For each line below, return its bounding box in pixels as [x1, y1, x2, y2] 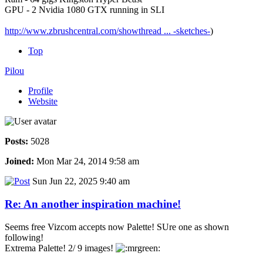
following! [5, 232, 43, 242]
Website [28, 96, 58, 107]
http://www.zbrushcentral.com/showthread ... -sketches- [5, 26, 210, 36]
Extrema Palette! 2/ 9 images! [5, 242, 116, 253]
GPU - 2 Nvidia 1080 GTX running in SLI [5, 5, 164, 15]
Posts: [5, 136, 28, 147]
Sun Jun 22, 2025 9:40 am [30, 176, 130, 187]
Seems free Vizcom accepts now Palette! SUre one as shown [5, 221, 229, 232]
